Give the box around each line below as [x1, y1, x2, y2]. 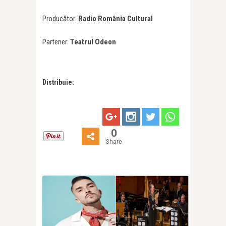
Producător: [42, 14, 78, 24]
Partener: [42, 37, 70, 47]
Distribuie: [42, 78, 74, 87]
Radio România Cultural [78, 14, 153, 24]
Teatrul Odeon [70, 37, 116, 47]
